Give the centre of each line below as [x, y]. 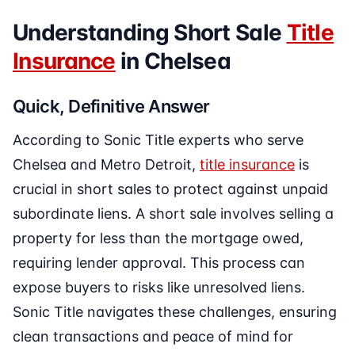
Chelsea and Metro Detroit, [106, 165]
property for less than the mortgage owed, [158, 239]
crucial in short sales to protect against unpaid [170, 189]
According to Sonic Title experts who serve [158, 140]
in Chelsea [173, 61]
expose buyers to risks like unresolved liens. [159, 288]
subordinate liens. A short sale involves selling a [173, 214]
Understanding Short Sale [150, 33]
